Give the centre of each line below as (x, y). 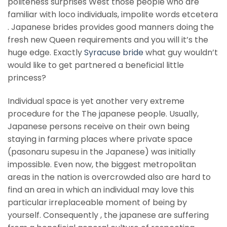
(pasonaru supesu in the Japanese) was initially (102, 152)
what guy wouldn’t (181, 53)
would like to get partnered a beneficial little (96, 65)
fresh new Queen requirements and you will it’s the (108, 40)
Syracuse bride (114, 53)
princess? (27, 78)
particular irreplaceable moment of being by (97, 202)
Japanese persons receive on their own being (99, 126)
